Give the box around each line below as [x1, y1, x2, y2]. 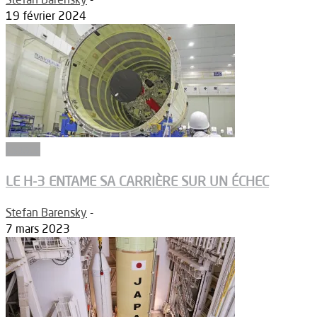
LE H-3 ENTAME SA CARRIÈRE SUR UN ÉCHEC [6, 172, 269, 190]
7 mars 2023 [6, 221, 70, 236]
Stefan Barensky [6, 204, 87, 219]
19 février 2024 [6, 8, 86, 23]
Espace [6, 142, 40, 157]
